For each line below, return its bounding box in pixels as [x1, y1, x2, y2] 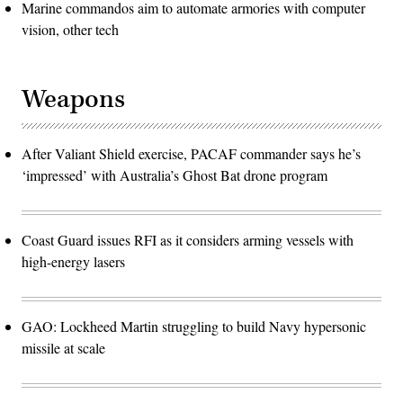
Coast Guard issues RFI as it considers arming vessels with [22, 229, 354, 249]
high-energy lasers [22, 251, 125, 271]
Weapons [22, 82, 125, 116]
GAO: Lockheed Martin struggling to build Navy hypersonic [22, 316, 366, 336]
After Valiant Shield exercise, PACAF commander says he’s [22, 143, 361, 163]
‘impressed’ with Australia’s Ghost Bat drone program [22, 165, 327, 184]
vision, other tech [22, 19, 119, 39]
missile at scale [22, 337, 105, 357]
